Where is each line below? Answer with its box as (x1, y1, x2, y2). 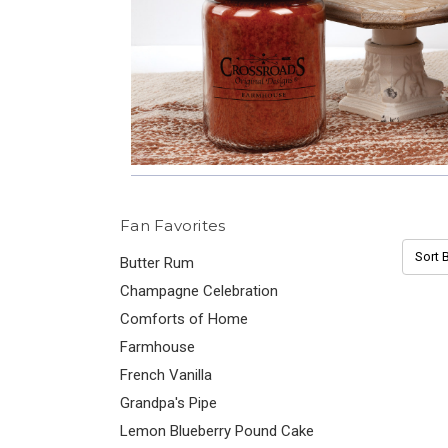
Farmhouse (120, 338, 195, 356)
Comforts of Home (120, 310, 248, 328)
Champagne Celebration (120, 282, 278, 300)
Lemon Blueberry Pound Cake (120, 422, 314, 440)
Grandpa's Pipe (120, 394, 217, 412)
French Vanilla (120, 366, 212, 384)
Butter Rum (120, 254, 194, 272)
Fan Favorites (120, 216, 226, 235)
